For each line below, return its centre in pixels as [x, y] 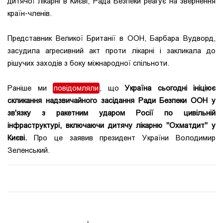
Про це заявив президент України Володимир [121, 138]
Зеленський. [29, 151]
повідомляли [76, 88]
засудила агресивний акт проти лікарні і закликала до [111, 51]
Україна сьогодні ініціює [170, 88]
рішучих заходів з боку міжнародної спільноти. [88, 63]
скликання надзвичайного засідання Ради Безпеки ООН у [111, 101]
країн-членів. [31, 14]
